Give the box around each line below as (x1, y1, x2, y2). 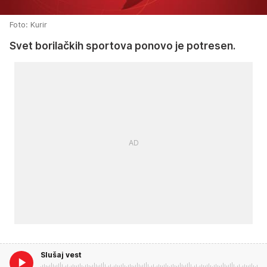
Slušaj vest (41, 250, 82, 259)
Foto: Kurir (10, 19, 47, 29)
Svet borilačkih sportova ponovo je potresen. (10, 39, 235, 52)
